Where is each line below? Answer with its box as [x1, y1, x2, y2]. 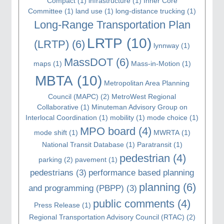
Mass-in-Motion [130, 59, 180, 67]
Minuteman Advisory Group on [91, 102, 187, 111]
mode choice [147, 113, 187, 121]
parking [38, 155, 62, 163]
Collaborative [36, 102, 78, 111]
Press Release [33, 200, 80, 209]
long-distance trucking [115, 6, 185, 15]
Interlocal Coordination [25, 113, 97, 121]
